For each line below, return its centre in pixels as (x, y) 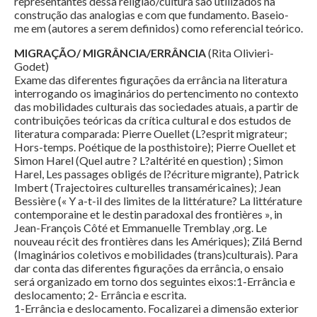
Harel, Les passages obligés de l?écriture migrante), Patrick (157, 174)
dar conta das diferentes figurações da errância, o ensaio (149, 268)
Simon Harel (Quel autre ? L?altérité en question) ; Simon (149, 161)
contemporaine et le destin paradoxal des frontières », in (148, 214)
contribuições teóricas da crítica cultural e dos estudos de (152, 120)
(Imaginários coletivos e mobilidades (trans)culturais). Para (156, 255)
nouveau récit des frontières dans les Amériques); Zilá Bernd (158, 241)
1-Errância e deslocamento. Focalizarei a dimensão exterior (156, 309)
